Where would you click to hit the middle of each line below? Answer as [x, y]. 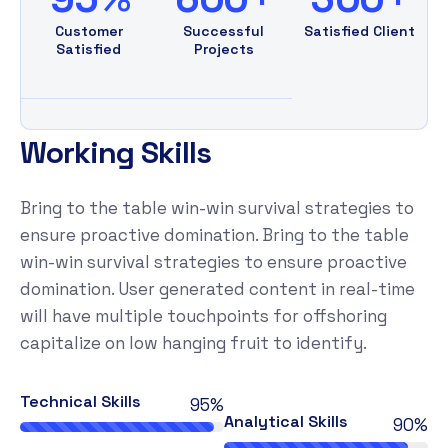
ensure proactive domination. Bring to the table [214, 234]
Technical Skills [80, 401]
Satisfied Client [359, 30]
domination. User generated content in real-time [217, 288]
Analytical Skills [286, 421]
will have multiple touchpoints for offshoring [203, 315]
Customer [88, 30]
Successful [224, 30]
